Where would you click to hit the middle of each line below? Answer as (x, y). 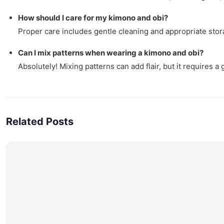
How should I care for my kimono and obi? (93, 17)
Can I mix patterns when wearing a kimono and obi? (111, 52)
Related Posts (40, 121)
